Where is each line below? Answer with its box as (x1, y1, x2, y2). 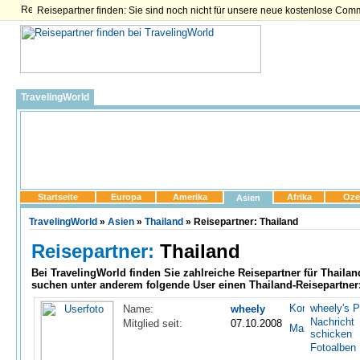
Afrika (286, 192, 312, 202)
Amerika (172, 192, 207, 202)
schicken (310, 328, 352, 340)
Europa (110, 192, 141, 202)
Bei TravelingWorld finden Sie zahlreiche (31, 267, 238, 279)
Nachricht (310, 316, 354, 328)
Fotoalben (310, 342, 356, 354)
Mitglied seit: (123, 317, 182, 329)
